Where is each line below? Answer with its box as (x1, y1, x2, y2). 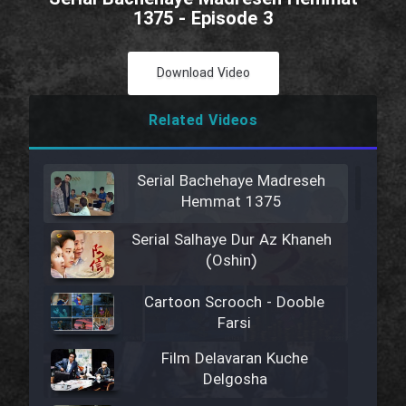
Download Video (156, 63, 250, 83)
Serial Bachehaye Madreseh (137, 169, 325, 194)
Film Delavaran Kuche (161, 347, 309, 372)
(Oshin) (206, 248, 256, 274)
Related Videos (149, 110, 257, 132)
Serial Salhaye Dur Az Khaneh (130, 227, 332, 253)
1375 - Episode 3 (133, 5, 273, 34)
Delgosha (202, 368, 267, 393)
